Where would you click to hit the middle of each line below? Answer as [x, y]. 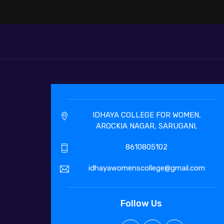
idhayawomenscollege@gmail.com [146, 168]
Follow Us [141, 204]
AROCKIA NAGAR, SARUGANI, [146, 126]
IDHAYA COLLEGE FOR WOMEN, [146, 115]
